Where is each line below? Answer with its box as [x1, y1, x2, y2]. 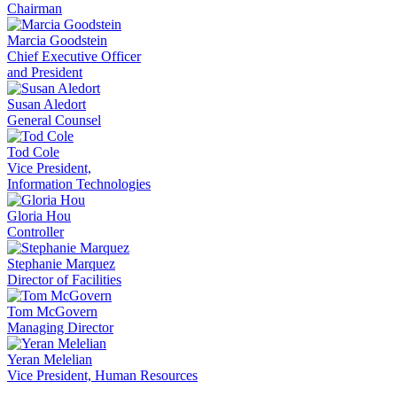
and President [7, 65, 82, 81]
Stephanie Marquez [7, 256, 115, 272]
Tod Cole [7, 144, 59, 160]
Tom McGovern [7, 304, 97, 320]
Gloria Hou [7, 208, 71, 224]
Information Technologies [7, 176, 151, 192]
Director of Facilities [7, 272, 121, 288]
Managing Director [7, 320, 113, 336]
